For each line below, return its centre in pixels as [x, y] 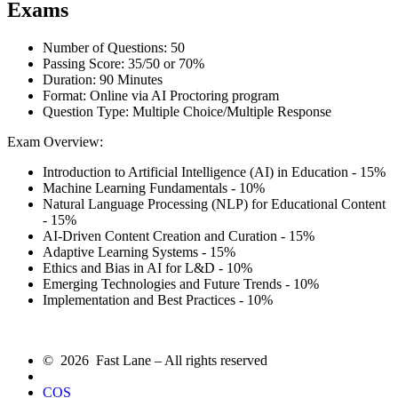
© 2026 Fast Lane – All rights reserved [155, 361]
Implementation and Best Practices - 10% [158, 300]
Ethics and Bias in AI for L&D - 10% [147, 268]
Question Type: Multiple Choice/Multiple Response [187, 112]
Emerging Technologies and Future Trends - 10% [181, 284]
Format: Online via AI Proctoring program [161, 96]
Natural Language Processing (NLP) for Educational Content [214, 204]
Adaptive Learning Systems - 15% [139, 252]
